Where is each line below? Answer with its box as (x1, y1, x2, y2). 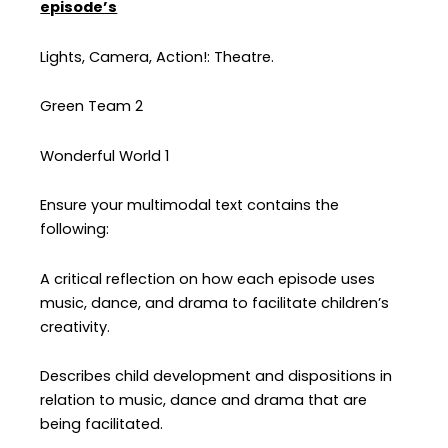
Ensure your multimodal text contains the (40, 195, 340, 216)
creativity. (40, 316, 111, 337)
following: (40, 219, 110, 240)
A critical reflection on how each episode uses (40, 268, 376, 289)
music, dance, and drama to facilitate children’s (40, 292, 390, 313)
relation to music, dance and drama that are (40, 390, 368, 411)
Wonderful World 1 (40, 145, 170, 166)
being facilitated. (40, 414, 164, 435)
